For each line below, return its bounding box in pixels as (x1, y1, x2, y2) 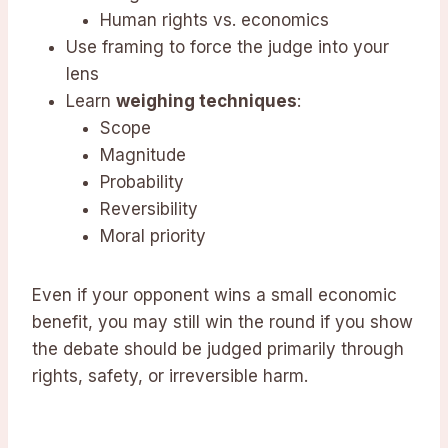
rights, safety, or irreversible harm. (32, 366, 308, 387)
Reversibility (100, 199, 198, 220)
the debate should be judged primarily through (32, 339, 404, 360)
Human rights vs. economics (100, 10, 329, 31)
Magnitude (100, 145, 186, 166)
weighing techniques (116, 91, 297, 112)
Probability (100, 172, 184, 193)
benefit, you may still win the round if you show (32, 312, 413, 333)
